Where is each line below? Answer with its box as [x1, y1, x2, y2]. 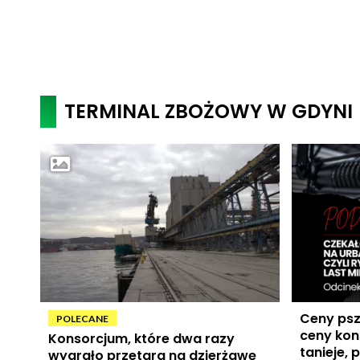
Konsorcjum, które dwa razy [47, 329, 235, 348]
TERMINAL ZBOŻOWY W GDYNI [63, 98, 353, 125]
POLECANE [55, 312, 108, 325]
